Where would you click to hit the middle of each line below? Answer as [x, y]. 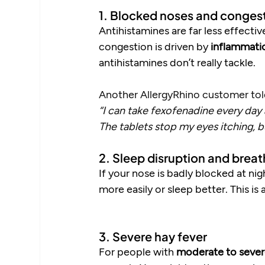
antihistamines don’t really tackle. [177, 62]
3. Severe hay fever [153, 237]
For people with [138, 252]
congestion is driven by [155, 46]
